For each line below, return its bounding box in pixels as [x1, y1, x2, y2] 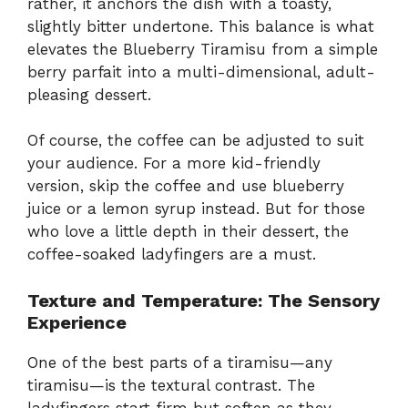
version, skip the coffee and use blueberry [27, 177, 344, 196]
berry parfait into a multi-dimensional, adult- [27, 62, 375, 81]
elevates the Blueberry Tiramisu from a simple [27, 39, 378, 58]
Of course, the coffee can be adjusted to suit [27, 131, 364, 150]
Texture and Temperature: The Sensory [27, 289, 380, 311]
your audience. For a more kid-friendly [27, 154, 321, 173]
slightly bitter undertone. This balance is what [27, 16, 374, 36]
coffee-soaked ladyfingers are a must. [27, 245, 316, 264]
